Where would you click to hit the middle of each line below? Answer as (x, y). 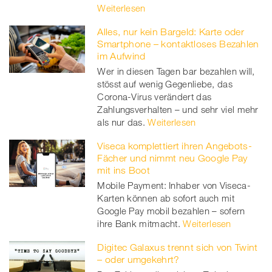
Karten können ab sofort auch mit (166, 198)
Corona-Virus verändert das (155, 96)
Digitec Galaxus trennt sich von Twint (178, 247)
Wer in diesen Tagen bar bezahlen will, (176, 71)
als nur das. (121, 122)
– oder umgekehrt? (138, 259)
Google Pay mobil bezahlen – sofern (171, 210)
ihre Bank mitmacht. (139, 223)
